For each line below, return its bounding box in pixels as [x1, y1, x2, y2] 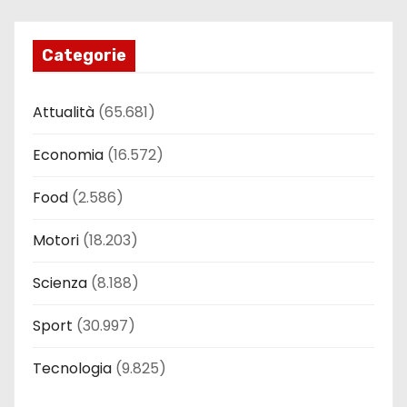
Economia [33, 144, 104, 165]
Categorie [42, 45, 126, 65]
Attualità [33, 102, 94, 123]
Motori [33, 230, 79, 251]
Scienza [33, 273, 87, 293]
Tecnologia [33, 358, 112, 379]
